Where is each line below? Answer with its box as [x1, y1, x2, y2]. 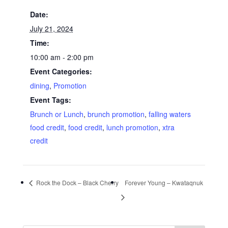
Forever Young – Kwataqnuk [124, 178, 203, 187]
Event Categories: [30, 66, 92, 76]
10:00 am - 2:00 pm [30, 51, 94, 62]
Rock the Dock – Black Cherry [34, 178, 119, 187]
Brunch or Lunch [30, 108, 83, 119]
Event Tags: [30, 94, 71, 105]
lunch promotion [106, 122, 158, 132]
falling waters [148, 108, 191, 119]
